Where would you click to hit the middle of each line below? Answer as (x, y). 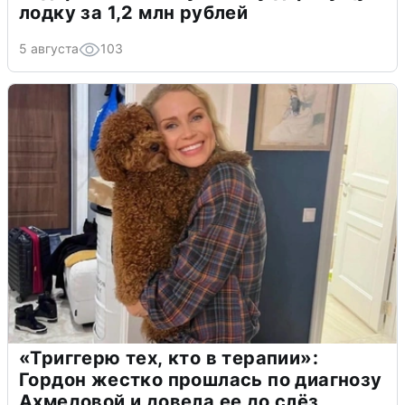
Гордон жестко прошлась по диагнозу (201, 380)
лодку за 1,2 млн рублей (134, 13)
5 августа (49, 49)
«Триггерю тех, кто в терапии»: (169, 358)
